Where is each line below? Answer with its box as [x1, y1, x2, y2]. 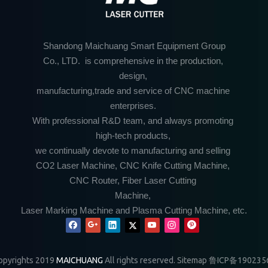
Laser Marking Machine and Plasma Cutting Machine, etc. [19, 205, 249, 215]
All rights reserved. [103, 255, 177, 265]
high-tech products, [95, 130, 173, 141]
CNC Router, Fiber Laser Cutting [69, 175, 199, 185]
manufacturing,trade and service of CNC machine [36, 86, 232, 96]
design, [118, 71, 150, 81]
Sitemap [177, 255, 207, 265]
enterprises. [109, 100, 159, 111]
